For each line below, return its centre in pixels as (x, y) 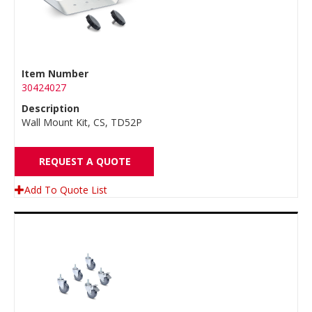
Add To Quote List (66, 190)
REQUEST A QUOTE (85, 161)
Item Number (55, 73)
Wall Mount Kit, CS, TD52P (82, 122)
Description (50, 108)
